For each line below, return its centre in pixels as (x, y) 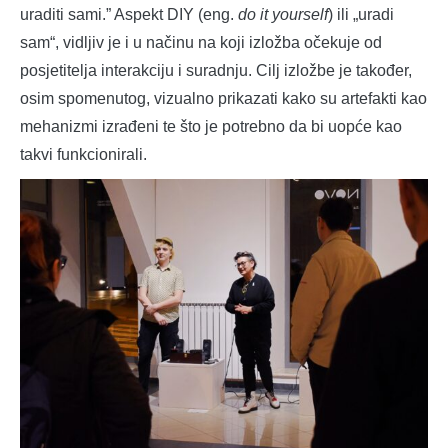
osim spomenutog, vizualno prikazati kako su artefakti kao (223, 99)
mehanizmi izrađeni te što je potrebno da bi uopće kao (211, 127)
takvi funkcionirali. (83, 155)
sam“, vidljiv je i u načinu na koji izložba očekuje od (201, 43)
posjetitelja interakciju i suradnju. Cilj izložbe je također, (216, 71)
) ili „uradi (361, 15)
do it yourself (283, 15)
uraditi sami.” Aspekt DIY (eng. (129, 15)
